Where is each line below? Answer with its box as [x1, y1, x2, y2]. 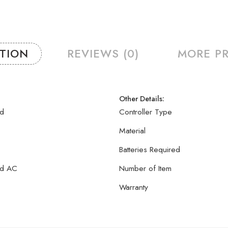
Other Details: [119, 93, 164, 104]
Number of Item [119, 162, 172, 174]
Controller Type [119, 105, 172, 118]
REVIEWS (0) [67, 45, 139, 62]
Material [119, 124, 146, 136]
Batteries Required [119, 143, 180, 155]
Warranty [119, 181, 148, 193]
